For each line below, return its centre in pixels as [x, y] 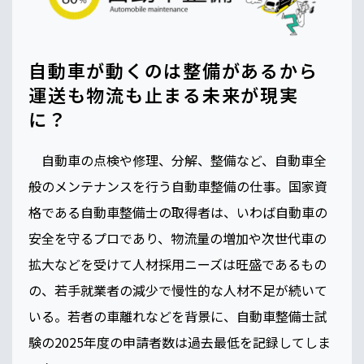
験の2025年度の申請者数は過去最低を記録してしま [180, 342]
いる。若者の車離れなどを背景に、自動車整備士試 [178, 316]
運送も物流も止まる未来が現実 [164, 94]
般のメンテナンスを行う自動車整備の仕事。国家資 [178, 186]
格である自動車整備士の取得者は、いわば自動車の [178, 212]
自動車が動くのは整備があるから [173, 69]
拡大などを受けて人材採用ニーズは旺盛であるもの [178, 264]
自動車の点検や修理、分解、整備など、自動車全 [178, 160]
